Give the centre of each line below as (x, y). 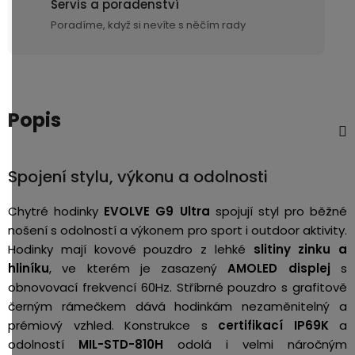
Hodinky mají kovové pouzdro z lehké (131, 249)
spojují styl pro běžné (278, 211)
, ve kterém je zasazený (134, 268)
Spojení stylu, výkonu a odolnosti (138, 177)
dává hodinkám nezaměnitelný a (241, 306)
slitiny (272, 249)
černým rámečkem (67, 306)
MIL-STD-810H (121, 344)
